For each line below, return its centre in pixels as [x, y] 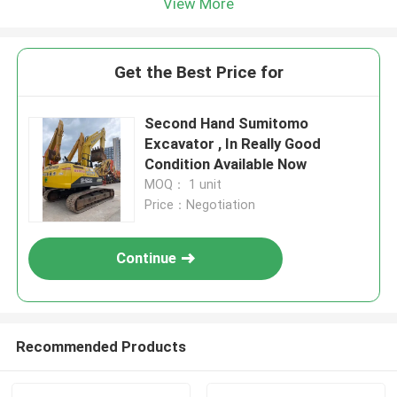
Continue [147, 258]
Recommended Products [101, 346]
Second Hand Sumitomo [227, 124]
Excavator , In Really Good [233, 144]
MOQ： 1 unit [183, 185]
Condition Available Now [226, 164]
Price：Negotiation [200, 205]
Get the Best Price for [198, 73]
